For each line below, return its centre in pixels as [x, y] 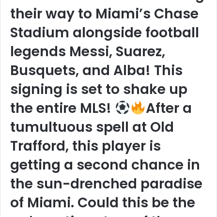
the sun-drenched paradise [106, 184]
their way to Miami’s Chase [104, 14]
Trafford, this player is [85, 146]
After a [169, 108]
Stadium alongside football [105, 33]
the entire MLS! [62, 108]
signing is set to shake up [99, 89]
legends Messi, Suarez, [88, 52]
